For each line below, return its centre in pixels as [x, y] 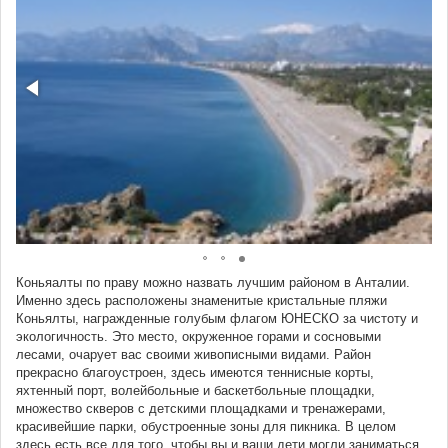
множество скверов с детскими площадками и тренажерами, [201, 408]
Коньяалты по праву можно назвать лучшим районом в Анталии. [213, 282]
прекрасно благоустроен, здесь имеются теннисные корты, [195, 372]
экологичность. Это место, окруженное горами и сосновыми [198, 336]
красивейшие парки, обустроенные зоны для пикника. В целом [206, 426]
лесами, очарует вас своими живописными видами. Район [193, 354]
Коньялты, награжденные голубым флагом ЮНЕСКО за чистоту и [217, 318]
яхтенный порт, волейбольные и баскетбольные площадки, [195, 390]
